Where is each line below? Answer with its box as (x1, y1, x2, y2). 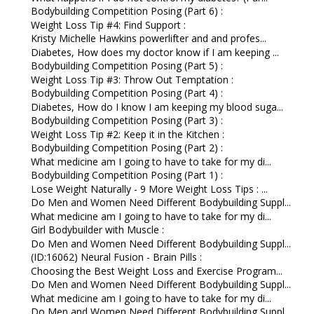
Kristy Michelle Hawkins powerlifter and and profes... (30, 32, 266, 46)
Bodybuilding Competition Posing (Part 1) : (30, 168, 223, 182)
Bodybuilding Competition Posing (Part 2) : (30, 141, 223, 155)
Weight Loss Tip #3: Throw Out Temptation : (30, 72, 233, 86)
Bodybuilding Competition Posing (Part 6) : (30, 4, 223, 18)
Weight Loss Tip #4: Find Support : (30, 18, 186, 32)
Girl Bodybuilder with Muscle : (30, 223, 164, 237)
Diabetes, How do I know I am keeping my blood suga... (30, 100, 283, 114)
